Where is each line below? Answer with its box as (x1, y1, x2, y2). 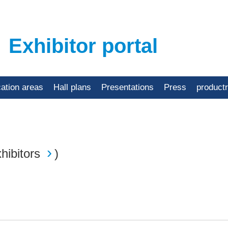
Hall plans (53, 82, 91, 92)
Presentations (101, 82, 154, 92)
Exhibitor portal (8, 35, 158, 57)
